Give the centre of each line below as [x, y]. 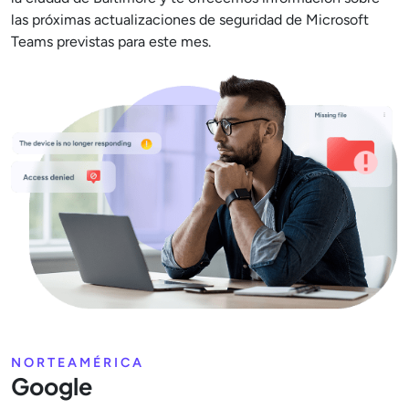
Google [52, 386]
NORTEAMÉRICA [78, 362]
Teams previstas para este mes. [111, 42]
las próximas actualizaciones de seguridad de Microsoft [190, 20]
